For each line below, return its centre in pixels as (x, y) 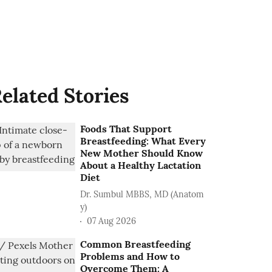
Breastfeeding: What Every (143, 141)
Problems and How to (130, 256)
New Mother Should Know (142, 153)
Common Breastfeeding (136, 244)
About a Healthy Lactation (141, 165)
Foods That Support (126, 129)
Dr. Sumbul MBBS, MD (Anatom (142, 194)
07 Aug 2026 (112, 221)
